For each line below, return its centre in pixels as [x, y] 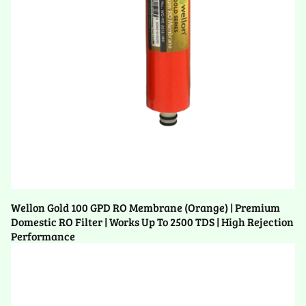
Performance [43, 236]
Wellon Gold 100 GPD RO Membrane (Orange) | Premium [145, 208]
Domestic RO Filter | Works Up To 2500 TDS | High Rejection [152, 222]
